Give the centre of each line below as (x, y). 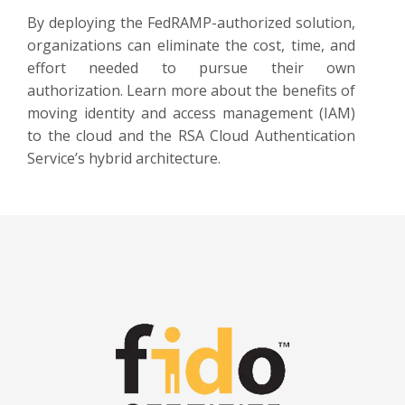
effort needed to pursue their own (191, 67)
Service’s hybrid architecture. (124, 158)
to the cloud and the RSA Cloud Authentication (191, 135)
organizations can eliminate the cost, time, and (191, 45)
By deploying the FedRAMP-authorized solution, (191, 22)
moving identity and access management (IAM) (191, 113)
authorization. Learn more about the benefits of (191, 90)
